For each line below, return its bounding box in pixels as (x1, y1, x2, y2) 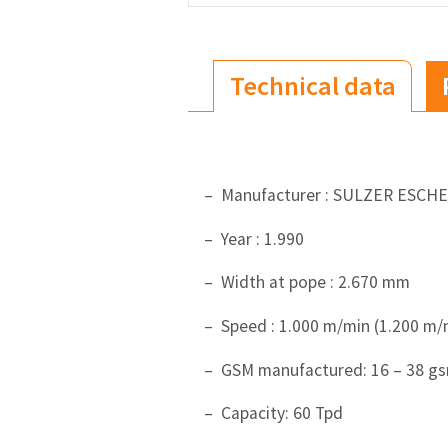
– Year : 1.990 (204, 227, 304, 250)
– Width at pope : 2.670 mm (204, 271, 410, 294)
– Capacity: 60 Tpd (204, 402, 343, 425)
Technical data (229, 69, 396, 103)
